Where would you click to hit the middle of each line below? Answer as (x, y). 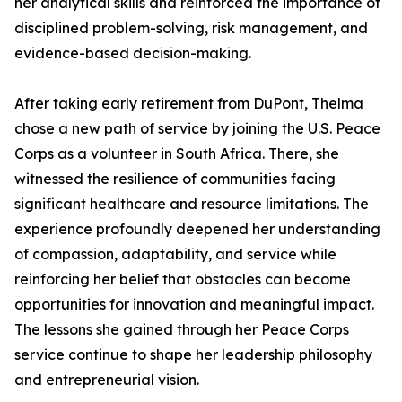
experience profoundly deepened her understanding (197, 229)
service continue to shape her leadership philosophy (193, 354)
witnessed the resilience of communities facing (175, 179)
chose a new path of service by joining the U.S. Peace (197, 128)
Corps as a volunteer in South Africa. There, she (177, 153)
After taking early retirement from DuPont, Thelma (189, 103)
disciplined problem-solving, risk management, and (191, 28)
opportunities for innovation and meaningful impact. (194, 304)
